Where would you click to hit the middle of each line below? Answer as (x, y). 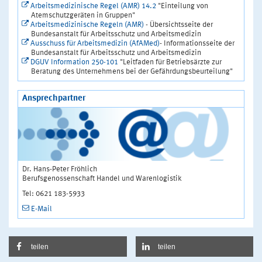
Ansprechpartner (54, 98)
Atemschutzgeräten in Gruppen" (83, 15)
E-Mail (42, 209)
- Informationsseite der (197, 43)
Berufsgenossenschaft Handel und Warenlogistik (102, 178)
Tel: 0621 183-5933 (54, 194)
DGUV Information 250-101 (74, 62)
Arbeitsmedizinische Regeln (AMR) (87, 25)
